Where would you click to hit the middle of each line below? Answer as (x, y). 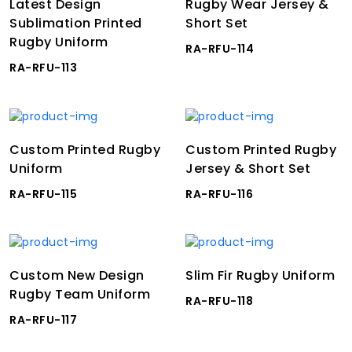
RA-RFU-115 (43, 194)
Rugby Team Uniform (80, 295)
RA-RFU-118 (219, 301)
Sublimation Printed (76, 23)
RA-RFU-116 (219, 194)
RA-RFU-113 (43, 68)
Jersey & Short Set (248, 168)
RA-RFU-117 (43, 320)
